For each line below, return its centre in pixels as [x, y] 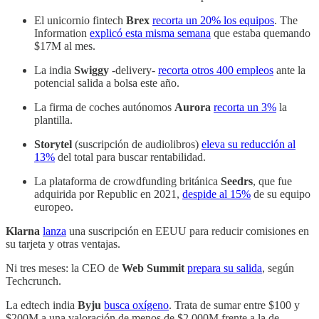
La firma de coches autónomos [104, 107]
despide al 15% [216, 194]
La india [54, 70]
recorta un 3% [245, 107]
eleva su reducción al [249, 144]
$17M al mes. [65, 46]
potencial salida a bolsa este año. [107, 83]
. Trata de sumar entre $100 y [234, 305]
